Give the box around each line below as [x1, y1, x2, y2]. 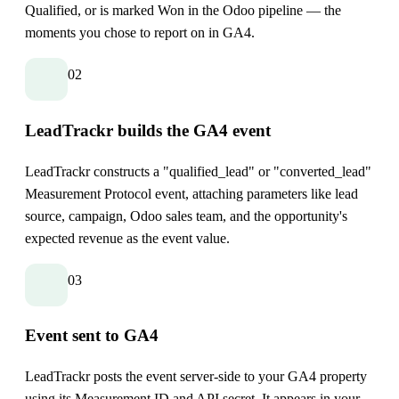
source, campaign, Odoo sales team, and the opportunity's [25, 208, 347, 224]
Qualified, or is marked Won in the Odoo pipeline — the [25, 3, 341, 19]
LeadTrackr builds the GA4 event [25, 121, 271, 140]
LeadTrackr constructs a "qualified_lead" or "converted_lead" [25, 163, 371, 179]
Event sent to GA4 [25, 326, 159, 346]
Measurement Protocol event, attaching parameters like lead [25, 185, 358, 201]
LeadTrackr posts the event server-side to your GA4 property [25, 369, 367, 385]
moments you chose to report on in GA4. [25, 25, 255, 41]
